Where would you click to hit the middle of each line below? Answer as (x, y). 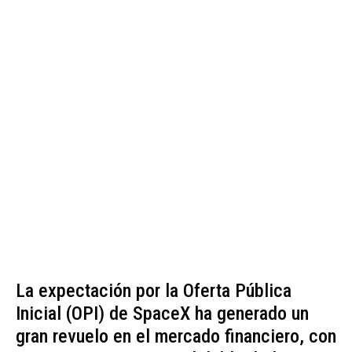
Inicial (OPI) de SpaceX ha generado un (162, 314)
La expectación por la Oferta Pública (154, 291)
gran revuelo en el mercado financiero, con (176, 337)
